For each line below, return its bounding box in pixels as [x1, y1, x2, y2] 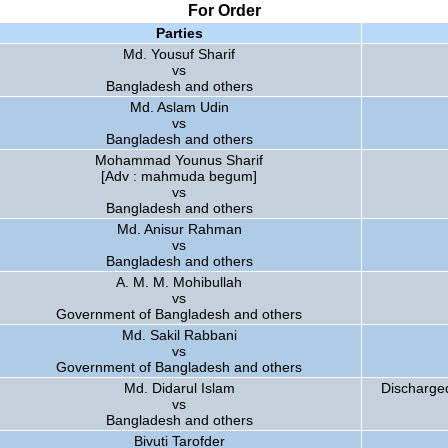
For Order [187, 2, 261, 19]
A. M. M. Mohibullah [116, 274, 242, 290]
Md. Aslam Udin [129, 99, 229, 115]
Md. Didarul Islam [123, 380, 235, 396]
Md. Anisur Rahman [116, 221, 242, 237]
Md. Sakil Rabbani [121, 327, 237, 343]
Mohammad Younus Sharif [95, 152, 263, 168]
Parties [155, 25, 203, 41]
